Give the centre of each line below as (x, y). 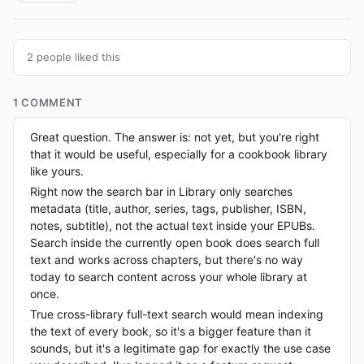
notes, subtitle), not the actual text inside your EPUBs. (173, 225)
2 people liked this (74, 57)
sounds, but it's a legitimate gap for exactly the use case (180, 348)
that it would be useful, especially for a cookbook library (179, 154)
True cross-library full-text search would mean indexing (177, 314)
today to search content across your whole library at (169, 276)
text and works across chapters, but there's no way (167, 259)
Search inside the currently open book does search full (175, 242)
